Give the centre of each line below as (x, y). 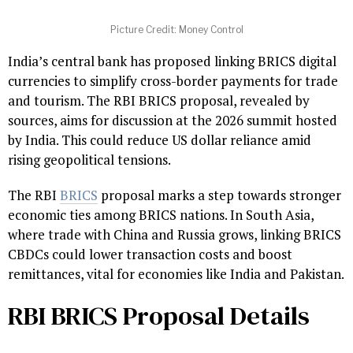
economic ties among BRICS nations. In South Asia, (161, 215)
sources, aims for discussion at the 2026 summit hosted (173, 121)
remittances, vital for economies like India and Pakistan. (176, 274)
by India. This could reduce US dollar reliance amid (160, 140)
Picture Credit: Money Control (176, 30)
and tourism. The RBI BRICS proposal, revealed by (159, 101)
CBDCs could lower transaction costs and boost (150, 255)
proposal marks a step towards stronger (219, 195)
